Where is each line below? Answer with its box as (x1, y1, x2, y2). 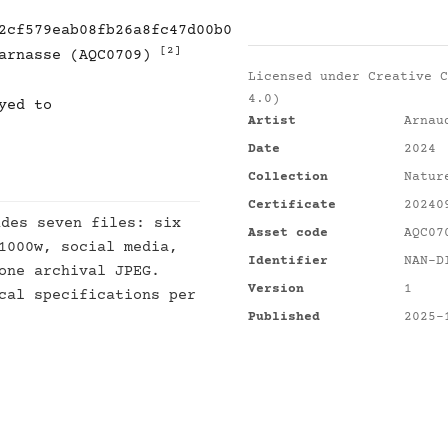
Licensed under (248, 70, 368, 84)
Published (248, 310, 320, 324)
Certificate (248, 198, 336, 212)
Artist (248, 114, 296, 128)
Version (248, 282, 304, 296)
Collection (248, 170, 328, 184)
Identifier (248, 254, 328, 268)
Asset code (248, 226, 328, 240)
